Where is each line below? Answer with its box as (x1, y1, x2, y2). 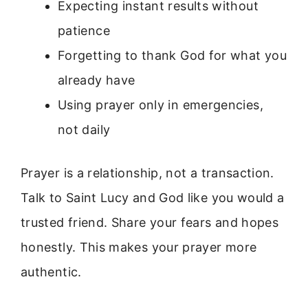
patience (58, 23, 110, 38)
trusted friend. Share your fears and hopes (21, 215, 279, 230)
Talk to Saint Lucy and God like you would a (21, 190, 285, 206)
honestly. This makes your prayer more (21, 240, 257, 255)
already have (58, 73, 135, 88)
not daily (58, 122, 111, 137)
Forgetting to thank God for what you (58, 48, 287, 63)
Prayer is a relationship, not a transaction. (21, 166, 274, 181)
